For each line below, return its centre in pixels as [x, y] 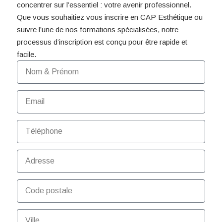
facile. [26, 54]
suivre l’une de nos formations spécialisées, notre [97, 29]
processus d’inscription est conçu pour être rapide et [102, 42]
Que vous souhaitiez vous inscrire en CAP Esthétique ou [110, 17]
